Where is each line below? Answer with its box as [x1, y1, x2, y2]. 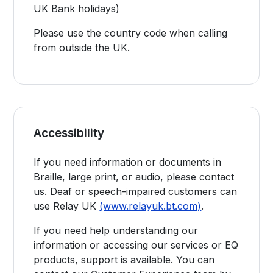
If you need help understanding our [34, 224, 199, 236]
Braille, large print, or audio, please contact [34, 171, 235, 183]
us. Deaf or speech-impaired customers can [34, 185, 238, 197]
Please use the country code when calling [34, 27, 228, 39]
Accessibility [34, 126, 105, 140]
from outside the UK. [34, 41, 130, 54]
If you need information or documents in [34, 156, 222, 168]
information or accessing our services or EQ [34, 239, 239, 251]
